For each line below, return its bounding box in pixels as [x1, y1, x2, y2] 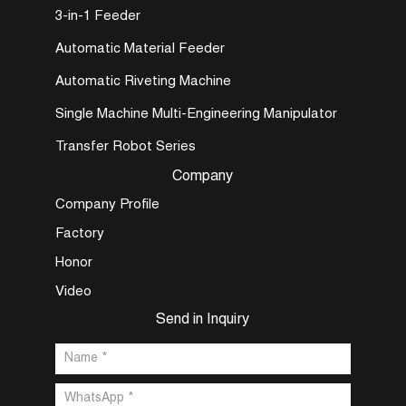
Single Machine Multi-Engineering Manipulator [54, 108, 337, 122]
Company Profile [54, 198, 159, 213]
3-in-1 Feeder [54, 10, 140, 24]
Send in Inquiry [156, 314, 250, 329]
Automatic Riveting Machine [54, 75, 231, 90]
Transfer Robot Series [54, 140, 196, 155]
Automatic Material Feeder [54, 43, 225, 57]
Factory [54, 227, 104, 242]
